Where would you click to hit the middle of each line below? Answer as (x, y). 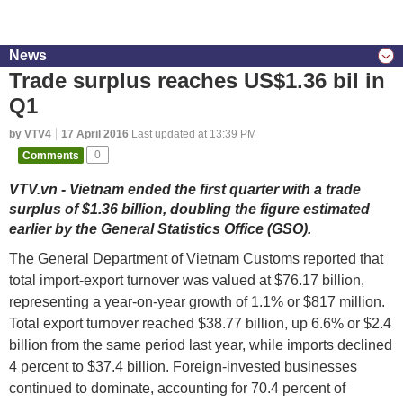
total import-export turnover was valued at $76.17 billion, (187, 280)
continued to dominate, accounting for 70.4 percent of (177, 388)
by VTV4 (30, 134)
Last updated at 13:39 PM (193, 134)
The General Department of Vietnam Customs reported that (196, 259)
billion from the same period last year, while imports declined (201, 345)
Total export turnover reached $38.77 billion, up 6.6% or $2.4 (200, 323)
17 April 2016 (95, 134)
